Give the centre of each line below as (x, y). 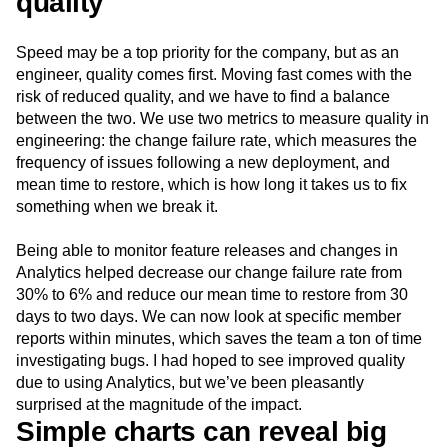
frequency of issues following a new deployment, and (203, 163)
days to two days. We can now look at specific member (208, 317)
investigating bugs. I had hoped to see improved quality (210, 361)
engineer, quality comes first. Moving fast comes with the (214, 75)
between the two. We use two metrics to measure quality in (222, 119)
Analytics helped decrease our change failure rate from (209, 273)
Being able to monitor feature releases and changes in (207, 251)
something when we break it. (117, 207)
